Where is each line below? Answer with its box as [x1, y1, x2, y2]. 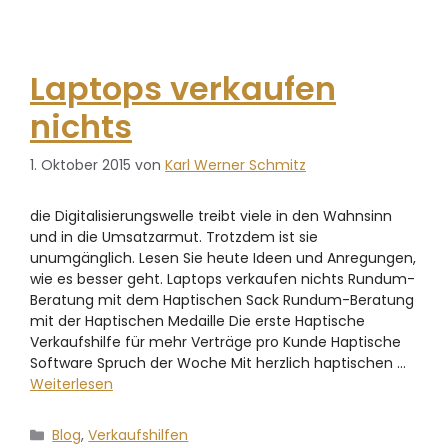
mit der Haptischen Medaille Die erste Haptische [30, 311, 365, 332]
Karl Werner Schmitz [165, 155, 306, 176]
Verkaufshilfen [88, 425, 189, 446]
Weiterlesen [30, 374, 113, 395]
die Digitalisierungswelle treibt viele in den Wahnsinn [30, 206, 392, 227]
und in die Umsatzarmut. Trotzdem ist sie [30, 227, 318, 248]
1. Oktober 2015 [30, 155, 131, 176]
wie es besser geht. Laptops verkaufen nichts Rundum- [30, 269, 415, 290]
